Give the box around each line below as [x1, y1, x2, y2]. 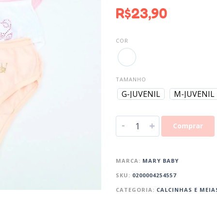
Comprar [173, 121, 203, 131]
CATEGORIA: [116, 186, 156, 194]
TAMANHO [116, 76, 146, 83]
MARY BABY [142, 157, 179, 165]
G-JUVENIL [122, 89, 160, 100]
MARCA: [116, 157, 142, 165]
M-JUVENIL [174, 89, 215, 100]
